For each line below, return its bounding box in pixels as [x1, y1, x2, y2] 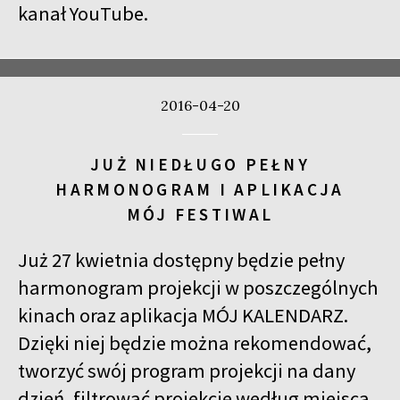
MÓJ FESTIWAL [126, 203, 274, 225]
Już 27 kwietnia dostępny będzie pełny [18, 246, 345, 272]
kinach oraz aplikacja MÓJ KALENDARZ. [18, 302, 348, 328]
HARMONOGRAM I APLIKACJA [55, 178, 345, 200]
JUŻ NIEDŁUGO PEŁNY [90, 153, 310, 175]
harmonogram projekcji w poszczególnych [18, 274, 379, 300]
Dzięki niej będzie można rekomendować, [18, 329, 371, 355]
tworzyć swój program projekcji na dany [18, 357, 355, 383]
